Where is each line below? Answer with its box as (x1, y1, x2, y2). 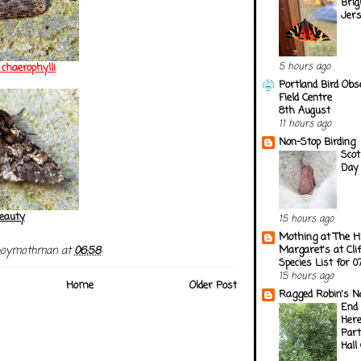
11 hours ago (279, 116, 331, 131)
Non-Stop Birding (279, 134, 355, 150)
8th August (279, 102, 330, 118)
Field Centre (279, 89, 332, 106)
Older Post (189, 278, 237, 293)
